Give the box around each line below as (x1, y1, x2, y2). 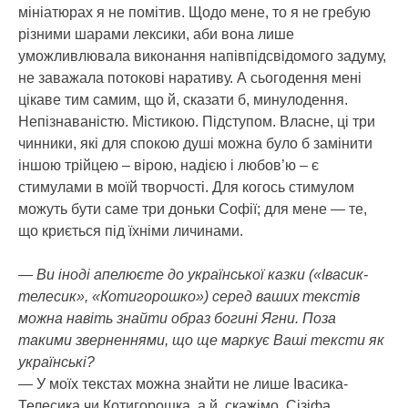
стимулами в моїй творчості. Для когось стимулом (18, 178, 354, 195)
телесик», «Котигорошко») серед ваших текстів (18, 288, 360, 304)
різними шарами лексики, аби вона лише (18, 25, 294, 42)
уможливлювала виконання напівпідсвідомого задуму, (18, 47, 386, 64)
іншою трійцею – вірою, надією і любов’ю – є (18, 157, 319, 173)
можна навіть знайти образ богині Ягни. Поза (18, 310, 336, 326)
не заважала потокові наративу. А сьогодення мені (18, 69, 362, 86)
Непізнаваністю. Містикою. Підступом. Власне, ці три (18, 113, 375, 129)
